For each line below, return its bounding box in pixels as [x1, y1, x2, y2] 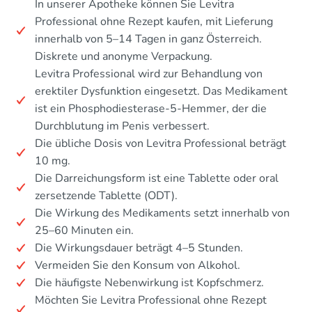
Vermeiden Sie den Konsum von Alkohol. [35, 257, 240, 273]
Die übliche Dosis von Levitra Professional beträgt [35, 135, 286, 151]
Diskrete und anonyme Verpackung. [35, 48, 212, 64]
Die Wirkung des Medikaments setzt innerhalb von [35, 205, 290, 221]
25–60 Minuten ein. [35, 222, 134, 238]
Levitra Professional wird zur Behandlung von [35, 65, 263, 81]
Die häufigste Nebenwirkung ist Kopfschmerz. [35, 274, 264, 290]
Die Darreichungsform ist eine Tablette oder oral [35, 170, 279, 186]
